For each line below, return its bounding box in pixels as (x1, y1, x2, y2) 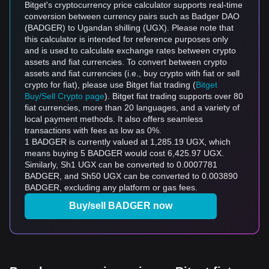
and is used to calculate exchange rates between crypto (25, 46, 236, 55)
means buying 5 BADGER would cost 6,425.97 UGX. (25, 148, 224, 158)
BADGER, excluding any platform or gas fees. (25, 183, 198, 192)
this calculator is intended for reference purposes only (25, 34, 228, 44)
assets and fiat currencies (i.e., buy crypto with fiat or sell (25, 68, 240, 78)
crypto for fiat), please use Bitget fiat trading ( (25, 80, 196, 89)
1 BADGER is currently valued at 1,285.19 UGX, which (25, 137, 231, 147)
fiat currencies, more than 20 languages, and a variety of (25, 103, 240, 112)
